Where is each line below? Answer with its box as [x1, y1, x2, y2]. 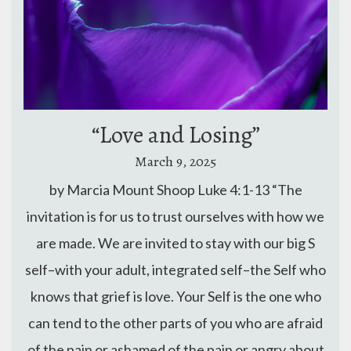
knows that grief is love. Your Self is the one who [30, 288, 321, 306]
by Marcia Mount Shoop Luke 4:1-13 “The [49, 181, 302, 199]
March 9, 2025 [135, 152, 216, 172]
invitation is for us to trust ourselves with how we [27, 208, 324, 226]
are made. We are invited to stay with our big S [36, 234, 315, 252]
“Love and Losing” [91, 118, 260, 150]
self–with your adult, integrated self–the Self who [25, 261, 326, 279]
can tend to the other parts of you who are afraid [28, 314, 323, 332]
